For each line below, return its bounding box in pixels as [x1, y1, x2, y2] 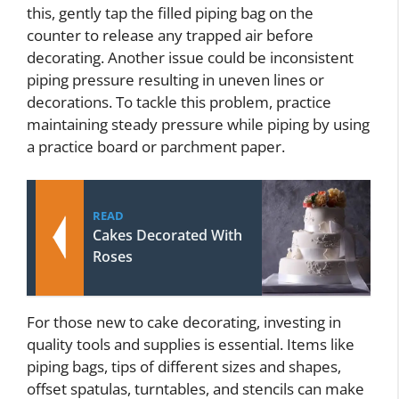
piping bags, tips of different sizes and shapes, [27, 356, 341, 378]
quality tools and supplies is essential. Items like [27, 334, 354, 355]
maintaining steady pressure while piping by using [27, 113, 370, 134]
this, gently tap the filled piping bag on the [27, 2, 313, 23]
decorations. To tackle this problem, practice [27, 91, 331, 112]
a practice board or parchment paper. [27, 135, 285, 157]
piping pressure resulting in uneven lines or [27, 69, 324, 90]
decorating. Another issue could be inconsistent [27, 46, 354, 68]
